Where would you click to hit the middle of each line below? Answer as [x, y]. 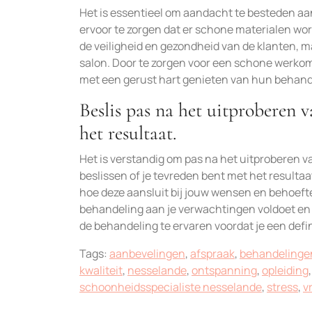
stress [282, 287]
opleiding [285, 270]
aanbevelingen [147, 253]
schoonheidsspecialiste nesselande [171, 287]
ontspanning [224, 270]
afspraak [212, 253]
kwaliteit [101, 270]
